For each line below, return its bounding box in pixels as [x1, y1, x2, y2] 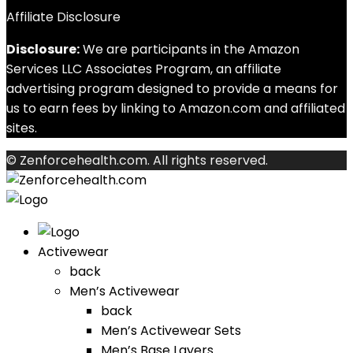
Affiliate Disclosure [6, 8, 121, 26]
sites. [6, 119, 37, 137]
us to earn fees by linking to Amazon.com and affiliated [6, 99, 345, 117]
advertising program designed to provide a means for [6, 80, 338, 98]
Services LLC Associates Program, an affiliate [6, 60, 281, 78]
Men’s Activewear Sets [101, 321, 241, 340]
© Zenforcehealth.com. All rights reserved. [6, 151, 268, 169]
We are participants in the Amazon [80, 40, 299, 58]
